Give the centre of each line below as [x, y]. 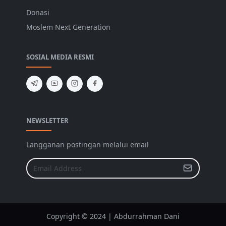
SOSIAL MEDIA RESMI [60, 57]
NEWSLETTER [47, 120]
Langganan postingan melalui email [88, 144]
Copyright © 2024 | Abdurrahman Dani [113, 216]
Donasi [38, 12]
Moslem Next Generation [68, 27]
